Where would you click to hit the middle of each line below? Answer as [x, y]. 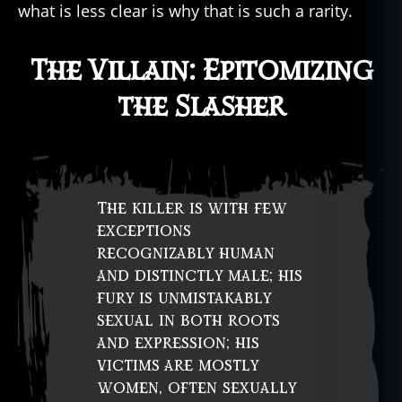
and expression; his [178, 343]
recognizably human [186, 253]
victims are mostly [178, 365]
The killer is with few [192, 208]
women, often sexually [197, 388]
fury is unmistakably [184, 298]
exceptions [144, 231]
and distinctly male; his [200, 275]
